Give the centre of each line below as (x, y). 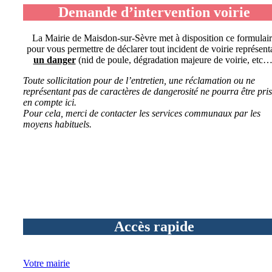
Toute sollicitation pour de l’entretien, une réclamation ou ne (139, 80)
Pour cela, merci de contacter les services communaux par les (142, 113)
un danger (54, 59)
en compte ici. (50, 102)
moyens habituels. (57, 124)
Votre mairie (46, 263)
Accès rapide (154, 226)
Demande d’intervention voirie (154, 12)
